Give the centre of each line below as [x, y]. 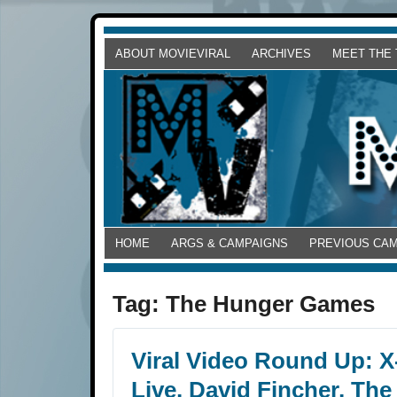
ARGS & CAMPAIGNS [230, 244]
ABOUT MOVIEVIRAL [173, 54]
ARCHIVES [281, 54]
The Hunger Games [270, 304]
